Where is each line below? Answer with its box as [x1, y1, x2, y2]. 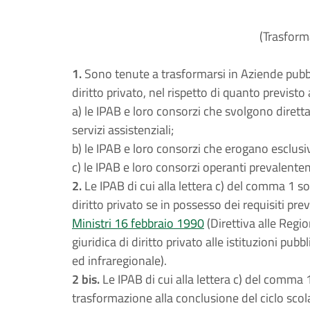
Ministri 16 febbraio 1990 [72, 214, 204, 232]
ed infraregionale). [72, 251, 167, 270]
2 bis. [72, 270, 100, 289]
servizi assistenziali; [72, 120, 174, 139]
